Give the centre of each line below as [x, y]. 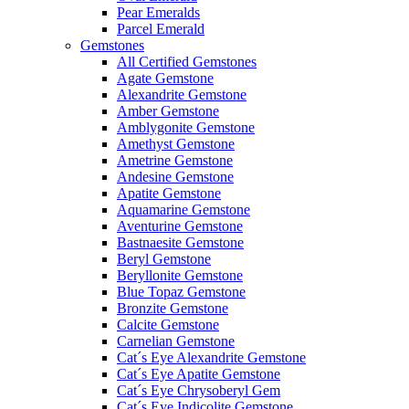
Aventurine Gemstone [180, 226]
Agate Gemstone [165, 79]
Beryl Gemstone [164, 259]
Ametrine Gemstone [175, 161]
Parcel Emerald [161, 29]
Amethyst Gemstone [176, 144]
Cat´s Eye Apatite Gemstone [199, 374]
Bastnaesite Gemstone [180, 243]
